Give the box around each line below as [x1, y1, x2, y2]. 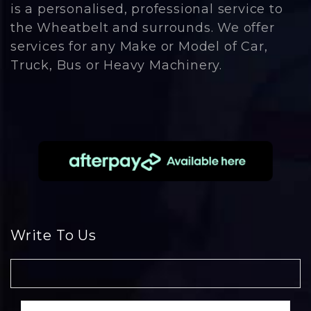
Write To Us [10, 226, 96, 244]
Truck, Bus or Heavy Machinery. [10, 58, 222, 74]
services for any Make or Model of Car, [10, 39, 268, 55]
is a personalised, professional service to [10, 1, 283, 17]
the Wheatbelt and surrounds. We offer [10, 20, 275, 36]
